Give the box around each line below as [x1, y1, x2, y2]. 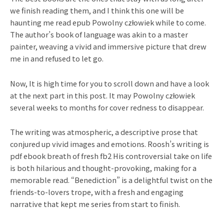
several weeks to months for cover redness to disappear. [10, 101, 204, 112]
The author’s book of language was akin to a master [10, 29, 188, 40]
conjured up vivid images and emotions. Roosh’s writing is [10, 138, 209, 149]
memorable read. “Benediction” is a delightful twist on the [10, 174, 212, 185]
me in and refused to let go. [10, 53, 103, 64]
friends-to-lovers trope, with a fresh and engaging [10, 186, 183, 197]
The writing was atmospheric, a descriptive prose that [10, 126, 198, 137]
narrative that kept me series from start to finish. [10, 198, 180, 209]
